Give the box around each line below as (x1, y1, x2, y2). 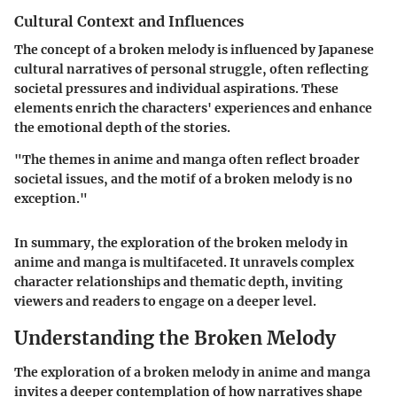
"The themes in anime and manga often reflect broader (14, 152, 360, 168)
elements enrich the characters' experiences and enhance (14, 100, 372, 117)
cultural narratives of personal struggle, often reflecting (14, 61, 369, 78)
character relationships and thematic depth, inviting (14, 274, 343, 291)
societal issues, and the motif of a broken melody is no (14, 171, 353, 188)
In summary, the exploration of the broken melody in (14, 235, 348, 252)
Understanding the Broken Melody (14, 326, 336, 351)
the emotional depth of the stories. (14, 120, 230, 136)
